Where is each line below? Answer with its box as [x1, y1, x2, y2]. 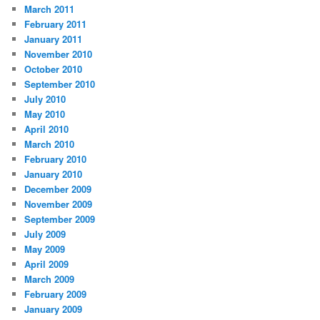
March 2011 [24, 2, 75, 16]
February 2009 [24, 287, 87, 301]
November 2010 [24, 47, 93, 61]
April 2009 [24, 257, 69, 271]
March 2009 [24, 272, 75, 286]
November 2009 [24, 197, 93, 211]
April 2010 [24, 122, 69, 136]
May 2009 [24, 242, 66, 256]
